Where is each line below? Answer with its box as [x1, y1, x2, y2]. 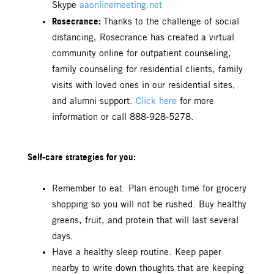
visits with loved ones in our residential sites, [52, 80, 235, 91]
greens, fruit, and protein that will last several [52, 215, 239, 226]
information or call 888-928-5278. [52, 112, 194, 122]
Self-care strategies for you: [28, 150, 136, 163]
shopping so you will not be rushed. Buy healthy [52, 199, 246, 210]
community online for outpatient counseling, [52, 48, 231, 59]
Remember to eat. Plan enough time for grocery [52, 183, 246, 194]
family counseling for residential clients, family [52, 64, 243, 75]
